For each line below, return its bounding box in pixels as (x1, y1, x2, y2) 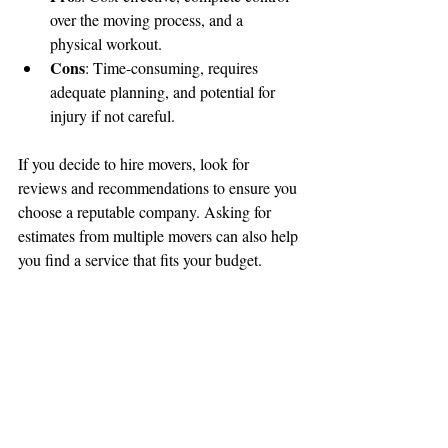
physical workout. (50, 33, 162, 55)
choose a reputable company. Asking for (18, 201, 275, 223)
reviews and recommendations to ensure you (18, 177, 301, 199)
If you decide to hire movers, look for (18, 153, 253, 175)
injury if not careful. (50, 105, 175, 127)
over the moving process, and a (50, 9, 247, 31)
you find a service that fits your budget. (18, 249, 262, 271)
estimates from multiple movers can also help (18, 225, 302, 247)
